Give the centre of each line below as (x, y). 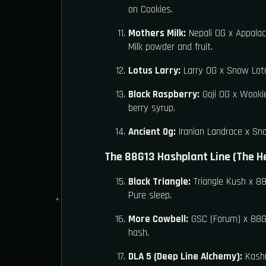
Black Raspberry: (164, 95)
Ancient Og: (152, 132)
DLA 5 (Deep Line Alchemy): (185, 257)
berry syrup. (152, 108)
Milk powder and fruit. (170, 47)
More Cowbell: (158, 219)
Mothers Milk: (157, 34)
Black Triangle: (159, 182)
